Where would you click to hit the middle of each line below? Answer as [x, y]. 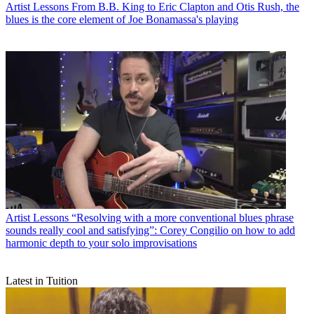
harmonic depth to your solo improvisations [101, 243]
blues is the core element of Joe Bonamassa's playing [122, 20]
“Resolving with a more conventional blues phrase [183, 217]
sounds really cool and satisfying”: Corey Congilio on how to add [150, 230]
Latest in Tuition [42, 280]
